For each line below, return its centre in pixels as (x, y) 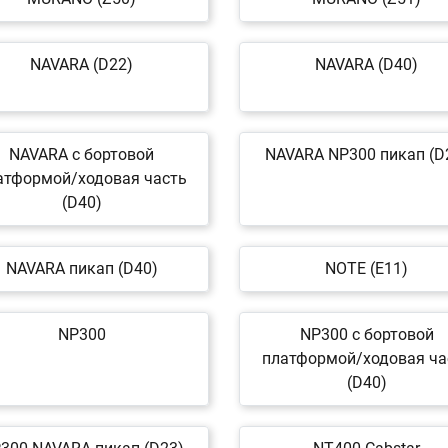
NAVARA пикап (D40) (81, 268)
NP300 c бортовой (366, 334)
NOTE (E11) (366, 268)
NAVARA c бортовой (81, 154)
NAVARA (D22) (81, 64)
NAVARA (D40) (366, 64)
